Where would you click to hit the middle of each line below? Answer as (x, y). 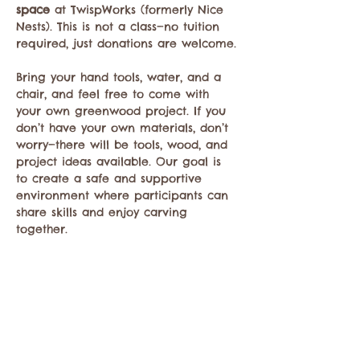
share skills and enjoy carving (104, 212)
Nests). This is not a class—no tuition (120, 27)
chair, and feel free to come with (115, 94)
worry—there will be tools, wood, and (124, 145)
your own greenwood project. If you (123, 111)
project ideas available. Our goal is (121, 162)
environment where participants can (125, 195)
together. (42, 229)
